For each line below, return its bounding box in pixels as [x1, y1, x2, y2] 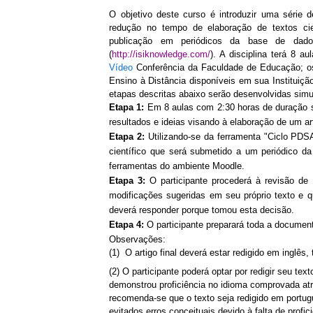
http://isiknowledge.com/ [112, 49, 211, 59]
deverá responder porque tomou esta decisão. [109, 205, 295, 215]
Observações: [109, 234, 169, 245]
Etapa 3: [109, 175, 150, 186]
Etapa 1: [109, 102, 147, 112]
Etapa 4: [109, 219, 145, 230]
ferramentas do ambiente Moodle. [109, 161, 245, 171]
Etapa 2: [109, 131, 145, 142]
